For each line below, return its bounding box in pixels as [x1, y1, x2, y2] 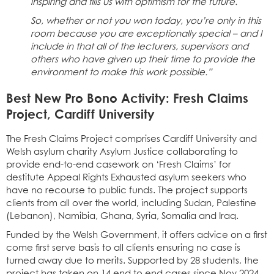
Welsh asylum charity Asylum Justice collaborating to [6, 147, 238, 157]
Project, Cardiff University [6, 106, 155, 121]
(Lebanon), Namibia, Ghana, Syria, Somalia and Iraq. [6, 211, 239, 221]
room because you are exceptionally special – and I [31, 29, 262, 39]
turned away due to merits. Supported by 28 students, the [6, 256, 259, 265]
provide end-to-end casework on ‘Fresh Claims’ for [6, 160, 231, 169]
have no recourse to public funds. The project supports [6, 185, 248, 195]
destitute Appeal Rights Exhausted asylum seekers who [6, 172, 246, 182]
